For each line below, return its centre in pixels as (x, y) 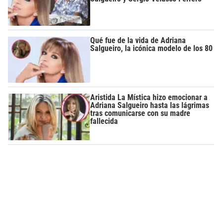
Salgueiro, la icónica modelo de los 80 (152, 48)
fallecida (104, 121)
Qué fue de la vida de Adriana (138, 40)
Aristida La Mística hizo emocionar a (149, 98)
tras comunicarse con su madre (140, 113)
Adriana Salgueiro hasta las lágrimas (150, 106)
